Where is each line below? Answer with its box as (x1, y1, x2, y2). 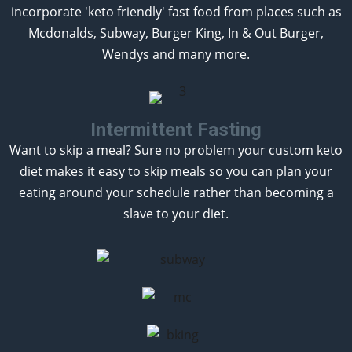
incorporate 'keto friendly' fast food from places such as (10, 2, 342, 20)
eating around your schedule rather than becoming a (18, 183, 334, 201)
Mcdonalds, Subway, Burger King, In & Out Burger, (28, 24, 324, 42)
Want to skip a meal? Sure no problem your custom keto (9, 141, 343, 159)
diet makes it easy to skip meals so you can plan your (20, 162, 332, 180)
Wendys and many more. (102, 45, 250, 63)
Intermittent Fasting (90, 118, 262, 141)
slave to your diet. (123, 204, 229, 222)
